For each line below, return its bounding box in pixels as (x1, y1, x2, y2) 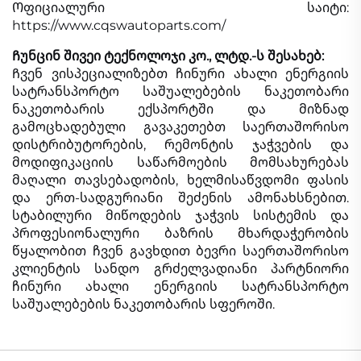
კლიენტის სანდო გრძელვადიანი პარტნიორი (12, 260, 349, 276)
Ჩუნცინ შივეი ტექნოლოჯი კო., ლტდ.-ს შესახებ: (12, 48, 324, 64)
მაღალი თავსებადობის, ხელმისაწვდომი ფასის (12, 172, 349, 188)
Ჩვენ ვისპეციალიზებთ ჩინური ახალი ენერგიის (12, 65, 349, 81)
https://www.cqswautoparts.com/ (12, 17, 226, 33)
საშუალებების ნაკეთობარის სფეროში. (12, 296, 275, 312)
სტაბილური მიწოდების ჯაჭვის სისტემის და (12, 207, 349, 223)
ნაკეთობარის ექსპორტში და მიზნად (12, 101, 349, 117)
